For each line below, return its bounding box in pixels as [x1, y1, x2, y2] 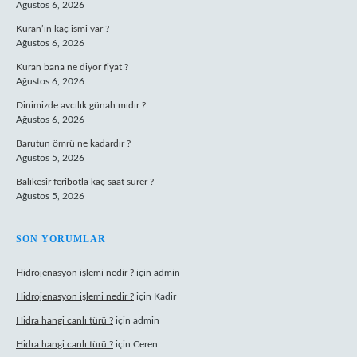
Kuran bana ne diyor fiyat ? [16, 62, 128, 72]
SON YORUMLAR [16, 233, 106, 245]
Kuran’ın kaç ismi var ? [16, 24, 109, 33]
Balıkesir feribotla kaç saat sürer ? [16, 177, 154, 186]
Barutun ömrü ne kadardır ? [16, 139, 131, 148]
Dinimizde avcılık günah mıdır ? [16, 100, 146, 110]
